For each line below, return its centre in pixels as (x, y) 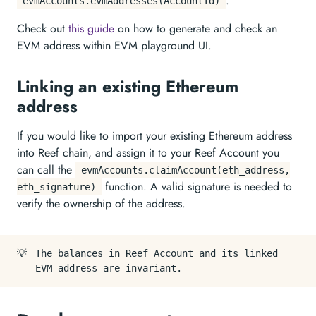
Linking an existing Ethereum (128, 87)
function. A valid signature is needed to (197, 187)
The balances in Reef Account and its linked (157, 253)
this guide (91, 29)
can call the (46, 170)
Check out (43, 29)
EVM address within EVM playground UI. (114, 45)
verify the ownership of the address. (101, 203)
